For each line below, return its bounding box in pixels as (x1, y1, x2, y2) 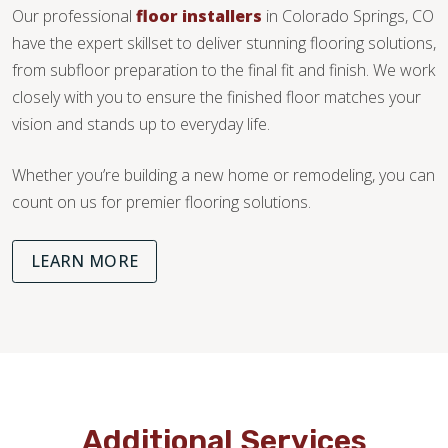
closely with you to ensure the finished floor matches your (12, 86, 421, 109)
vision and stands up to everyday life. (12, 113, 270, 136)
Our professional (12, 5, 136, 28)
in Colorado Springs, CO (262, 5, 434, 28)
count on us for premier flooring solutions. (12, 191, 311, 214)
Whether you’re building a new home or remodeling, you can (12, 164, 435, 187)
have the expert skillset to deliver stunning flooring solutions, (12, 32, 436, 55)
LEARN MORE (31, 250, 139, 273)
